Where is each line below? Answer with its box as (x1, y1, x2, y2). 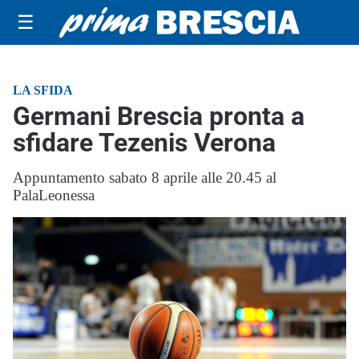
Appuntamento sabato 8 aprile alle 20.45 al (13, 169, 276, 186)
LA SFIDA (13, 83, 73, 97)
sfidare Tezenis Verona (13, 127, 276, 158)
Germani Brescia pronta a (13, 101, 305, 131)
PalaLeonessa (13, 187, 95, 204)
